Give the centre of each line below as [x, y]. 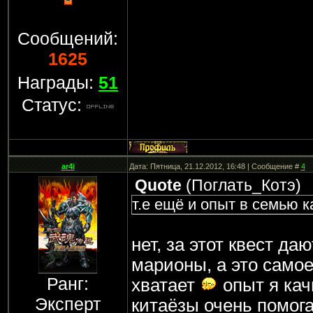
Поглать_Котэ [243, 185]
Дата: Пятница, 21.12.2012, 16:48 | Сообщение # [215, 166]
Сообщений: [68, 38]
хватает [165, 285]
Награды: [58, 82]
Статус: [54, 105]
